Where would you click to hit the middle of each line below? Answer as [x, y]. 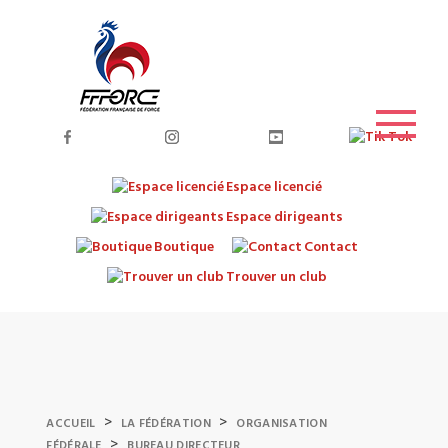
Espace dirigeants [284, 217]
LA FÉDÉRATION [165, 424]
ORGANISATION [281, 424]
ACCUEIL [71, 424]
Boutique [183, 247]
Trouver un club [276, 277]
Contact [330, 247]
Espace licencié [273, 187]
